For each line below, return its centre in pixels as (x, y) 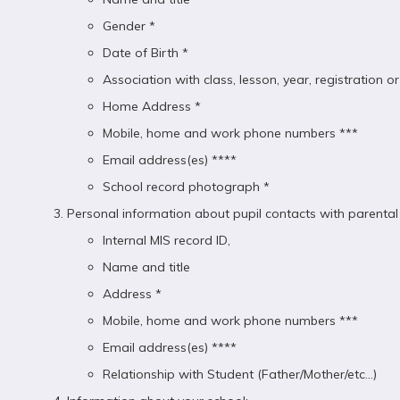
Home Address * (152, 106)
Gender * (129, 26)
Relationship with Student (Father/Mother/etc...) (240, 374)
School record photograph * (186, 187)
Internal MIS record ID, (167, 240)
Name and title (146, 267)
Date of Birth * (146, 53)
